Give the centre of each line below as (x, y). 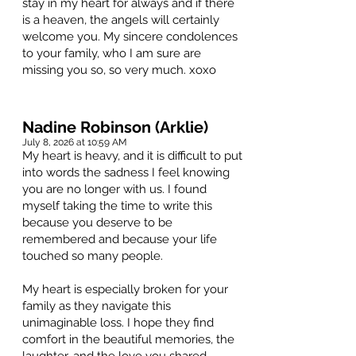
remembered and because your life (120, 240)
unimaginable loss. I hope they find (118, 323)
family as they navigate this (97, 306)
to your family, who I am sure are (112, 54)
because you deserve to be (97, 223)
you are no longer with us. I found (114, 190)
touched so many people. (93, 256)
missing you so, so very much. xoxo (119, 70)
